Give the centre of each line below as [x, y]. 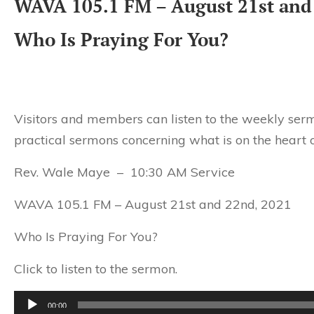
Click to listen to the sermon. [96, 269]
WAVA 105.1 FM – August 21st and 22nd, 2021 [153, 204]
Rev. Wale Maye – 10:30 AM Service [124, 172]
